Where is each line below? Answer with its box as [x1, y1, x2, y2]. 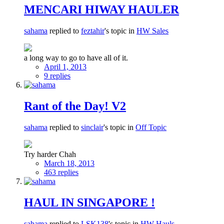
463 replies [44, 168, 78, 177]
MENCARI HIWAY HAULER [24, 3, 179, 16]
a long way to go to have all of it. [24, 53, 128, 62]
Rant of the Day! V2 [24, 99, 126, 113]
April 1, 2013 [44, 62, 86, 71]
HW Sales [136, 26, 168, 35]
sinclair [81, 123, 103, 132]
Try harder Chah [24, 150, 76, 159]
